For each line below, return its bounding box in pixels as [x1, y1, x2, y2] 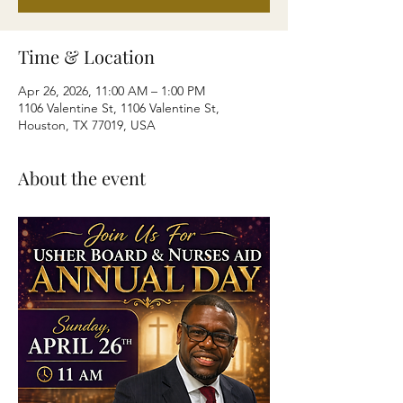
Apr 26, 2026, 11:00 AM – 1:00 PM [18, 83, 205, 99]
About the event [18, 166, 146, 190]
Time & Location [18, 44, 155, 68]
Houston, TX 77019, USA [18, 117, 156, 133]
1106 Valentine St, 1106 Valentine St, [18, 100, 219, 116]
